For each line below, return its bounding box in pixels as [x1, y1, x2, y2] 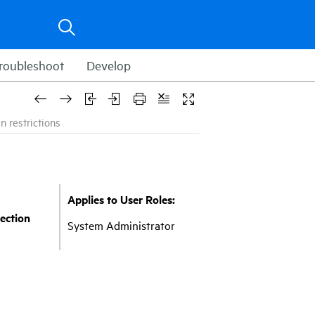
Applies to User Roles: [67, 191, 175, 207]
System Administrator [67, 217, 175, 233]
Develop [86, 57, 131, 73]
